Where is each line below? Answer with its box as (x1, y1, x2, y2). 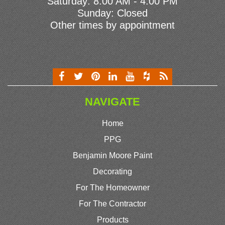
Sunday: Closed (77, 8, 148, 19)
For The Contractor (79, 199, 146, 208)
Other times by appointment (50, 20, 175, 31)
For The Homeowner (75, 183, 150, 192)
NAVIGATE (85, 95, 140, 108)
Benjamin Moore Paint (73, 151, 152, 160)
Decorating (93, 167, 132, 176)
